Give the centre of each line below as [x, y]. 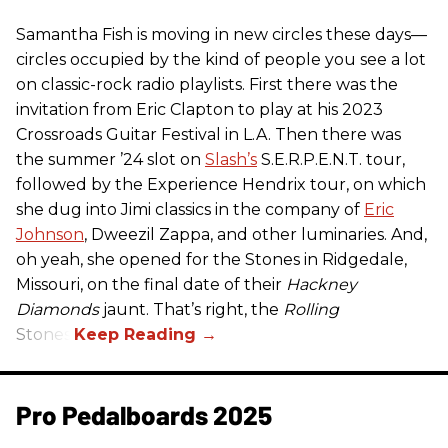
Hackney [321, 284]
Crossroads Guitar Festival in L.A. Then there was [208, 134]
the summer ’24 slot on [110, 159]
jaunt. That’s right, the [191, 309]
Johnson [50, 234]
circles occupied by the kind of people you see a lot [221, 59]
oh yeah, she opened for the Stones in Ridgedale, [211, 259]
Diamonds [57, 309]
